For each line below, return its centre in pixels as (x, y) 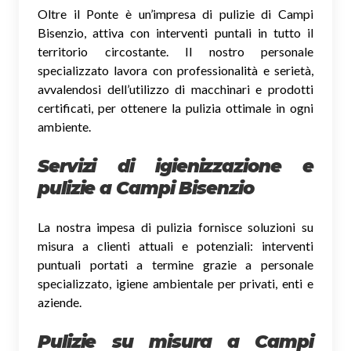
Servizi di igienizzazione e (175, 166)
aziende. (60, 302)
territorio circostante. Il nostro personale (175, 51)
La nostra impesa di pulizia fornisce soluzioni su (175, 226)
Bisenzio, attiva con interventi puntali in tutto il (175, 32)
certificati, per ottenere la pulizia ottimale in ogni (175, 107)
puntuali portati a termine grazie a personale (175, 264)
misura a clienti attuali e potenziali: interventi (175, 245)
